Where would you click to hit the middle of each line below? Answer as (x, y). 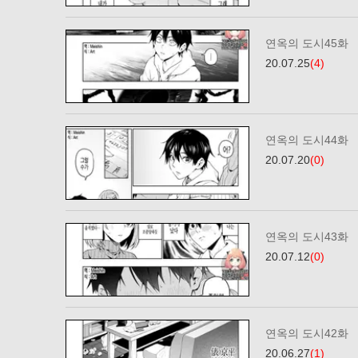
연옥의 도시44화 (307, 140)
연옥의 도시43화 (307, 237)
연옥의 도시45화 (307, 43)
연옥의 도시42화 (307, 333)
